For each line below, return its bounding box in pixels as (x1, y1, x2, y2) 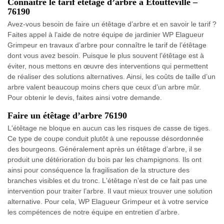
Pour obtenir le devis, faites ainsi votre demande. (7, 93, 162, 102)
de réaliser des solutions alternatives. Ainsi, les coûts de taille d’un (7, 72, 215, 81)
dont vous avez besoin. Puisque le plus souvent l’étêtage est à (7, 51, 204, 60)
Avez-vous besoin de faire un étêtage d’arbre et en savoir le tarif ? (7, 20, 216, 28)
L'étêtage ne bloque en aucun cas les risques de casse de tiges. (7, 124, 210, 132)
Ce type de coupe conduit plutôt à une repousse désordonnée (7, 134, 203, 143)
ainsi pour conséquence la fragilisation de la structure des (7, 166, 189, 174)
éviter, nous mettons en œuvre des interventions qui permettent (7, 62, 208, 70)
